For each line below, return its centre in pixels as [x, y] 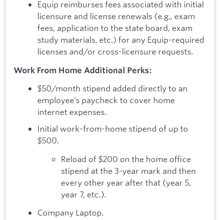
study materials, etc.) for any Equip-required [121, 40]
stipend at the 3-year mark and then [128, 170]
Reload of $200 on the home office [126, 159]
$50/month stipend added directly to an [112, 88]
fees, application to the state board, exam [115, 28]
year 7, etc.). [83, 194]
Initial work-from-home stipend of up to [113, 128]
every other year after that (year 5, [126, 182]
